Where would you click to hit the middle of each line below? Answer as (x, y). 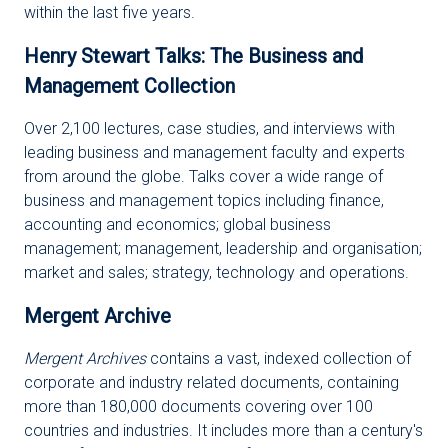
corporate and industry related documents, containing (211, 382)
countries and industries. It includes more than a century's (223, 430)
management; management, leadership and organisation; (223, 248)
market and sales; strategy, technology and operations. (216, 272)
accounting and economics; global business (177, 224)
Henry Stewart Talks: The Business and (193, 56)
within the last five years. (109, 12)
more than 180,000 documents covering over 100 (198, 406)
